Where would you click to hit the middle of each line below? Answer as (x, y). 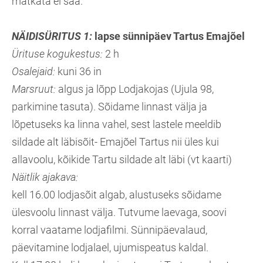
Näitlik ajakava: (46, 177)
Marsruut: (35, 89)
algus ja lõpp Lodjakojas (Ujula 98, (136, 89)
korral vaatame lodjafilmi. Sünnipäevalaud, (109, 230)
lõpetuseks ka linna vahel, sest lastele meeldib (117, 124)
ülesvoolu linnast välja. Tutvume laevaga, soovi (119, 213)
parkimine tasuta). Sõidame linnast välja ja (109, 107)
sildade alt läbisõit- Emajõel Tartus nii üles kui (115, 142)
